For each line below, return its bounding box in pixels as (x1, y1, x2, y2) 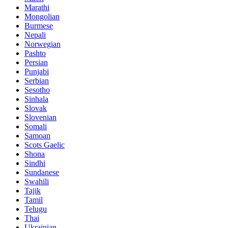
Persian (24, 58, 48, 67)
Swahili (24, 177, 49, 186)
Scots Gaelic (24, 140, 65, 149)
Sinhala (24, 94, 48, 103)
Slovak (24, 103, 47, 112)
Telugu (24, 204, 47, 213)
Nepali (24, 30, 46, 39)
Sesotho (24, 85, 50, 94)
